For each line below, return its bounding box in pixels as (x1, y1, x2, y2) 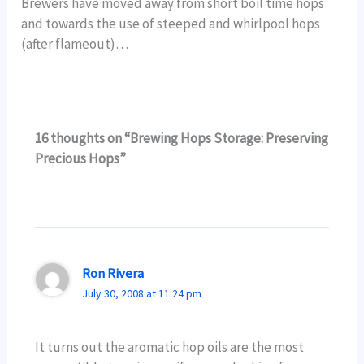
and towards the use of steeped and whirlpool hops (21, 14, 321, 32)
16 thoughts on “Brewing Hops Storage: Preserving (35, 129, 329, 148)
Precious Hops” (35, 149, 127, 168)
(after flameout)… (21, 34, 129, 53)
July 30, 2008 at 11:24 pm (81, 285, 201, 301)
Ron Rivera (81, 263, 144, 282)
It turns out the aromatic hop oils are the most (35, 338, 305, 357)
